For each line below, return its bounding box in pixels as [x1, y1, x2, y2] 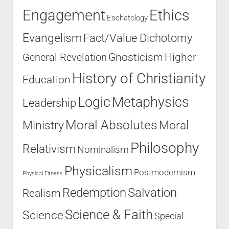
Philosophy [130, 139, 199, 156]
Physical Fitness [22, 170, 63, 177]
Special [154, 211, 184, 221]
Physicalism [64, 163, 132, 178]
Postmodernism [133, 167, 195, 177]
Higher [164, 50, 196, 63]
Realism [22, 186, 61, 199]
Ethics [149, 6, 190, 24]
